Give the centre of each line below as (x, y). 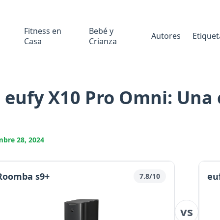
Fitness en (43, 31)
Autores (166, 36)
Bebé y (101, 31)
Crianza (103, 41)
